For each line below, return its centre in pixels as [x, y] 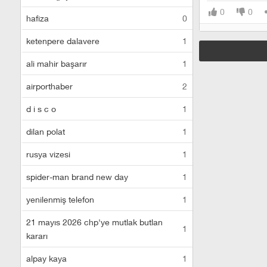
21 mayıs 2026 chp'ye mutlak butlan [94, 222]
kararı [37, 236]
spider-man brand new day [77, 177]
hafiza [38, 18]
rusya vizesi [48, 154]
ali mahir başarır [57, 63]
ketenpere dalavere [63, 41]
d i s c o [41, 109]
